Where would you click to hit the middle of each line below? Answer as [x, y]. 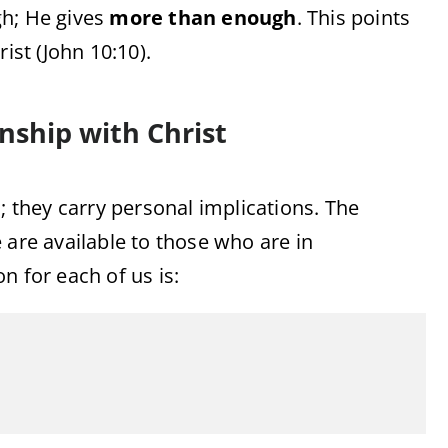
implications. [261, 207]
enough [259, 17]
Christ [187, 132]
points [381, 17]
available [87, 241]
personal [155, 207]
